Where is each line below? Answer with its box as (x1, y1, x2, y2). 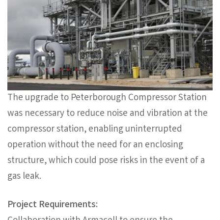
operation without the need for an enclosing (7, 138, 183, 153)
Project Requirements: (7, 198, 98, 213)
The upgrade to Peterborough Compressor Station (7, 91, 207, 106)
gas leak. (7, 170, 41, 184)
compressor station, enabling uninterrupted (7, 123, 182, 137)
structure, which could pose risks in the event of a (7, 154, 205, 168)
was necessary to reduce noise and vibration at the (7, 107, 208, 121)
